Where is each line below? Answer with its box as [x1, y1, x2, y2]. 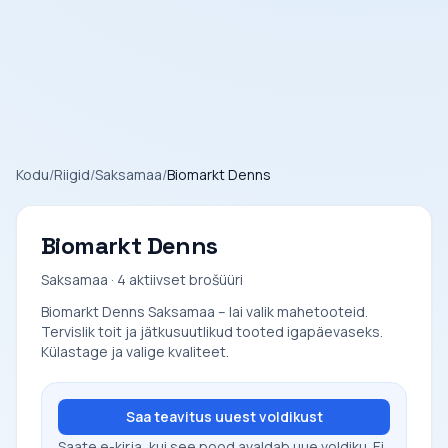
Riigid [54, 165, 90, 184]
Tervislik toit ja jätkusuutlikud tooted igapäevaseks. [41, 322, 383, 341]
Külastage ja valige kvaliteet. [41, 342, 229, 361]
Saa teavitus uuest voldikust [125, 407, 323, 426]
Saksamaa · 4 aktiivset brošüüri [41, 270, 243, 289]
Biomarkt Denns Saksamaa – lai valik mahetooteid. [41, 302, 368, 321]
